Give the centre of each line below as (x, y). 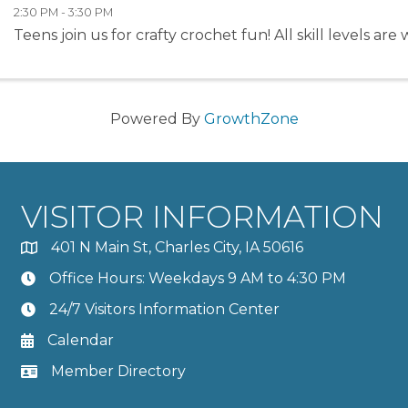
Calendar (80, 340)
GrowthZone (251, 118)
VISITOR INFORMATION (202, 216)
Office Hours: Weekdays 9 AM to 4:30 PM (197, 278)
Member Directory (118, 371)
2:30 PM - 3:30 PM (64, 12)
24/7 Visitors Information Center (164, 309)
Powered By (157, 118)
